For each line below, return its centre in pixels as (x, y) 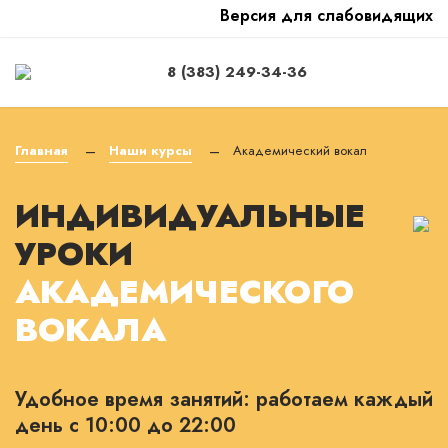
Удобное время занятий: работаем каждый (224, 399)
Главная (41, 150)
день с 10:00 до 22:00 (125, 425)
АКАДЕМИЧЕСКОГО (184, 292)
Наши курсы (150, 150)
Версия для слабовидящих (326, 15)
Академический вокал (300, 150)
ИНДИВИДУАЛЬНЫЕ (190, 216)
